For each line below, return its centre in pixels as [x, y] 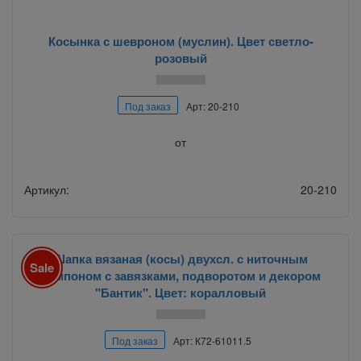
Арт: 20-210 [212, 106]
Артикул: [47, 189]
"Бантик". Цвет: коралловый [180, 292]
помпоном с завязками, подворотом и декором [180, 275]
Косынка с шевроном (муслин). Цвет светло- [180, 41]
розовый [180, 58]
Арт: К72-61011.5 [212, 340]
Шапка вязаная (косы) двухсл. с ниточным [180, 258]
